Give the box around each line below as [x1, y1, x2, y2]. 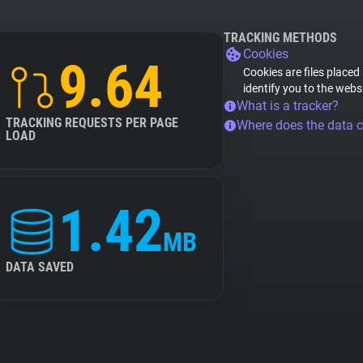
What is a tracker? [237, 98, 339, 113]
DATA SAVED [6, 259, 74, 275]
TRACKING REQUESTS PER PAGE [6, 115, 178, 130]
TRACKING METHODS [224, 30, 337, 45]
